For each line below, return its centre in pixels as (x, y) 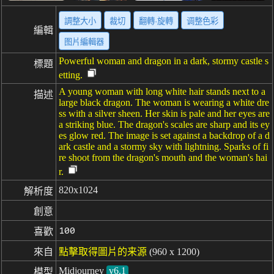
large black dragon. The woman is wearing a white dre (164, 102)
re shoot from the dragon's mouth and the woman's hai (163, 157)
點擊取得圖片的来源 (103, 252)
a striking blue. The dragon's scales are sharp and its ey (164, 124)
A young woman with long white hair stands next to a (162, 91)
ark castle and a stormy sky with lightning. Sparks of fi (164, 146)
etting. (71, 75)
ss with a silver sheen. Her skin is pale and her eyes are (164, 113)
